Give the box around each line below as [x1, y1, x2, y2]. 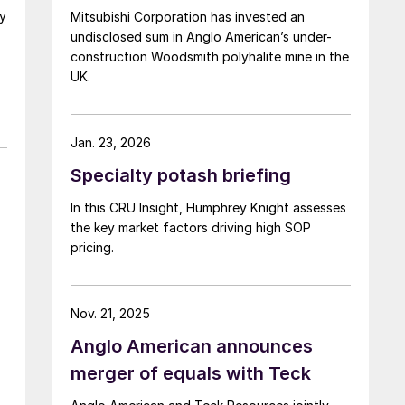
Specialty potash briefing [71, 164, 291, 186]
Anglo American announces [71, 334, 313, 357]
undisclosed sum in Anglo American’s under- [71, 28, 332, 44]
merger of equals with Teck [71, 362, 311, 384]
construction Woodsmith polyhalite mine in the [71, 48, 349, 64]
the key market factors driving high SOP [71, 219, 311, 235]
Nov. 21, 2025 [71, 305, 150, 321]
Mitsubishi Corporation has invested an [71, 8, 305, 24]
